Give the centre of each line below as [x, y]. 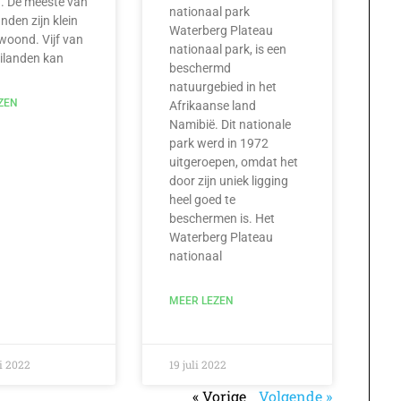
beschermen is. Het [222, 218]
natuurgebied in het [223, 86]
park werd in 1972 [219, 143]
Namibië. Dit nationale [230, 124]
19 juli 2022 [198, 364]
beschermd [200, 68]
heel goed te [203, 199]
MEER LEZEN [202, 300]
